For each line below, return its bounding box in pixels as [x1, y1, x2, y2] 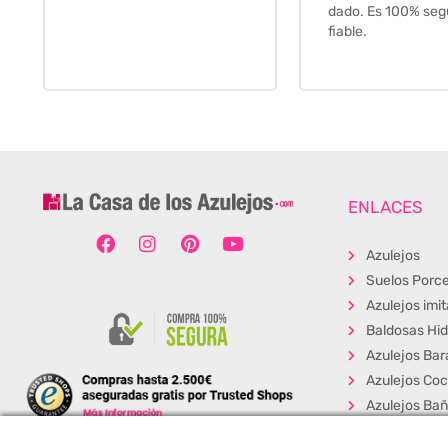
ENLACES [347, 196, 423, 217]
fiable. [72, 22, 112, 40]
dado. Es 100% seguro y [72, 2, 223, 20]
